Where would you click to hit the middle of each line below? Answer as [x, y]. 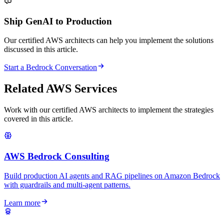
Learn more [22, 202]
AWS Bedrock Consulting [57, 156]
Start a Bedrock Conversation [50, 67]
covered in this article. [38, 119]
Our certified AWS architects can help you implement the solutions [109, 40]
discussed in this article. [41, 49]
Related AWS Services [60, 89]
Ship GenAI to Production [58, 21]
